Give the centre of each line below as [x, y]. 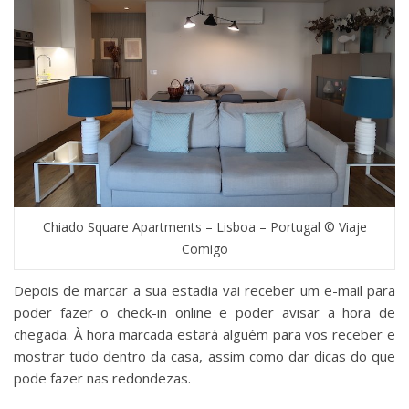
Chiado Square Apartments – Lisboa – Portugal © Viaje [204, 227]
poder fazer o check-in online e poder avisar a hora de [204, 313]
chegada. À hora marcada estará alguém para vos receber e [204, 335]
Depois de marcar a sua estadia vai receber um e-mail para [204, 291]
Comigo [204, 249]
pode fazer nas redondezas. [102, 378]
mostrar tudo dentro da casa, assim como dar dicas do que [204, 357]
